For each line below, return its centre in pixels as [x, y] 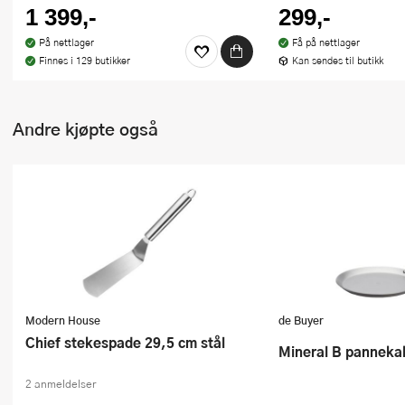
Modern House [63, 320]
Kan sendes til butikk [337, 60]
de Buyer [301, 320]
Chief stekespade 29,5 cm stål [130, 342]
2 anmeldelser [61, 383]
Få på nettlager [325, 42]
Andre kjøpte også [85, 129]
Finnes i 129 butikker [84, 60]
